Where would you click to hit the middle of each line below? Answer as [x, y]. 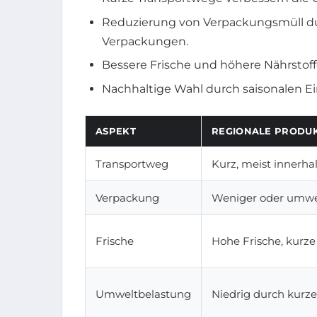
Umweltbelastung [143, 294]
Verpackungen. [145, 41]
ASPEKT [116, 131]
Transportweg [132, 163]
